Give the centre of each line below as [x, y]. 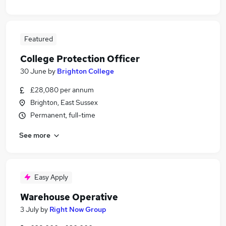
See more [35, 135]
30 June [33, 71]
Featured [38, 39]
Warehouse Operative [69, 197]
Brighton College [86, 71]
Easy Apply [51, 177]
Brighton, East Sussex [64, 102]
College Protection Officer [80, 59]
